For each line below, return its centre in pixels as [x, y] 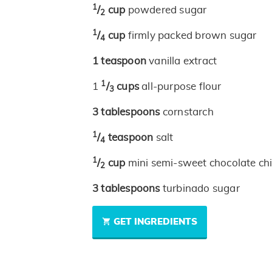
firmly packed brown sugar [192, 36]
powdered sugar [167, 10]
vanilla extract [183, 61]
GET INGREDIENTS [155, 222]
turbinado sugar [201, 189]
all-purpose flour [182, 87]
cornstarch [188, 112]
